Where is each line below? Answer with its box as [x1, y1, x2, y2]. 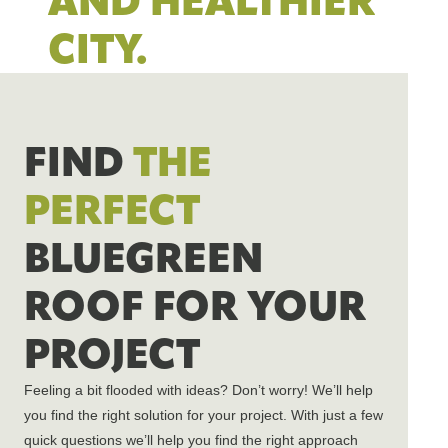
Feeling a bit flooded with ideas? [24, 382, 232, 399]
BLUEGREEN [24, 232, 263, 285]
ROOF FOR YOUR [24, 280, 366, 333]
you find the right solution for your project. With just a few [24, 407, 383, 424]
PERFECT [24, 184, 200, 237]
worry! [265, 382, 312, 399]
